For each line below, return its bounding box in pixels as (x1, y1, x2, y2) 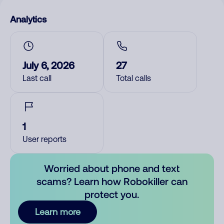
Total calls (116, 73, 151, 82)
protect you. (84, 188, 139, 200)
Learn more (34, 206, 80, 217)
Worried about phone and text (44, 162, 180, 174)
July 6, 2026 (22, 59, 74, 71)
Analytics (10, 13, 46, 24)
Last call (22, 73, 51, 82)
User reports (22, 134, 66, 143)
